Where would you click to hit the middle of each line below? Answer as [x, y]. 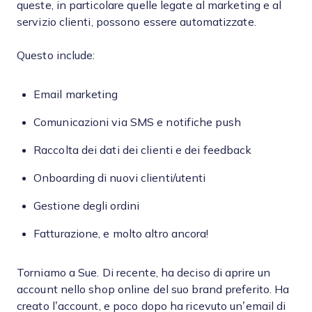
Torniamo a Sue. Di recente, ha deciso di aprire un [144, 273]
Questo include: [56, 55]
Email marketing [76, 94]
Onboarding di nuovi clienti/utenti [120, 178]
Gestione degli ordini [87, 206]
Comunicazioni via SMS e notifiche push [137, 122]
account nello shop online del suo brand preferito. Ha [153, 289]
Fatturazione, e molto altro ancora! [121, 234]
